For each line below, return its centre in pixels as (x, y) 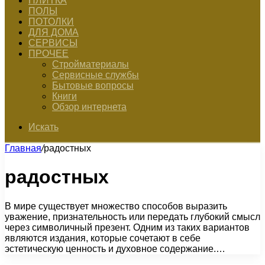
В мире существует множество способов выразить (116, 206)
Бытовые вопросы (93, 85)
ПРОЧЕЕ (49, 54)
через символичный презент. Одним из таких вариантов (127, 227)
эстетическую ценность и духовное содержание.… (115, 248)
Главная (23, 148)
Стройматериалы (91, 64)
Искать (43, 127)
